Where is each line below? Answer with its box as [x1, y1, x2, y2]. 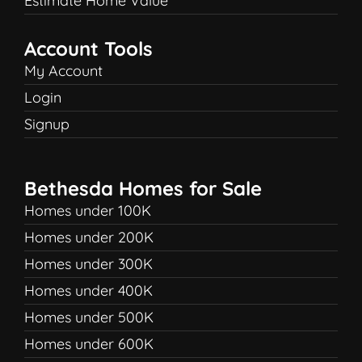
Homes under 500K [24, 308, 154, 326]
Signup [24, 115, 69, 133]
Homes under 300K [24, 255, 153, 273]
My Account [24, 61, 103, 80]
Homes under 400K [24, 281, 153, 300]
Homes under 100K [24, 201, 151, 220]
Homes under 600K [24, 335, 154, 353]
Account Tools [24, 36, 153, 61]
